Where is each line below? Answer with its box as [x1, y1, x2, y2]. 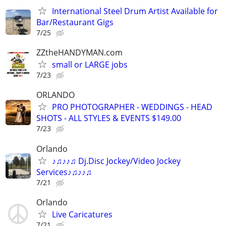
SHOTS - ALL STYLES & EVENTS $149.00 [36, 112, 181, 124]
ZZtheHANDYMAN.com [36, 47, 123, 59]
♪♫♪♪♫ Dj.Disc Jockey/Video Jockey [52, 155, 181, 166]
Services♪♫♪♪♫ [36, 166, 92, 178]
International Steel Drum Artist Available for [52, 6, 218, 17]
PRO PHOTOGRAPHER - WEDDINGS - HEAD [52, 101, 212, 113]
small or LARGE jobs [52, 59, 128, 71]
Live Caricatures [52, 208, 112, 220]
